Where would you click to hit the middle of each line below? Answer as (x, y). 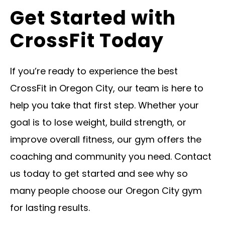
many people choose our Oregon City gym (106, 191)
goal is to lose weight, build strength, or (98, 123)
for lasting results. (50, 208)
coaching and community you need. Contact (111, 157)
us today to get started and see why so (99, 174)
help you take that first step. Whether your (104, 105)
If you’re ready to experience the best (94, 71)
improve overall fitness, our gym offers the (106, 140)
